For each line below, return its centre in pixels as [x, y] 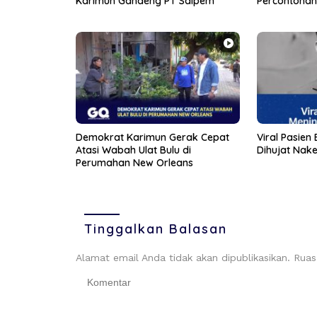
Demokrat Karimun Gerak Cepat [152, 138]
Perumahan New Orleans [134, 163]
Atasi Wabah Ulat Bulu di [133, 150]
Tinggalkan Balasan [156, 229]
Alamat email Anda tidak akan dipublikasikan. [183, 258]
